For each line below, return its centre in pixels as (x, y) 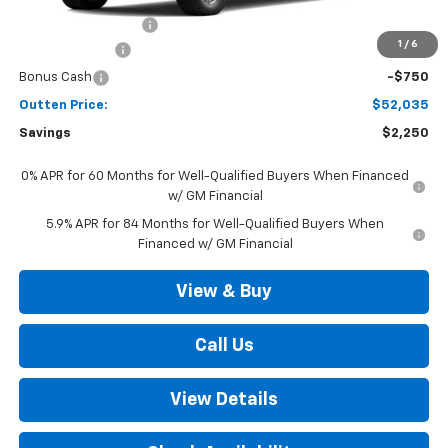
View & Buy (224, 292)
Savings (44, 134)
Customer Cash (66, 50)
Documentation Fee (79, 25)
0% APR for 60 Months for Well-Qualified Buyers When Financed (215, 177)
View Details (224, 400)
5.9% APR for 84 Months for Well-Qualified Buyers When (215, 225)
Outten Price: (63, 106)
